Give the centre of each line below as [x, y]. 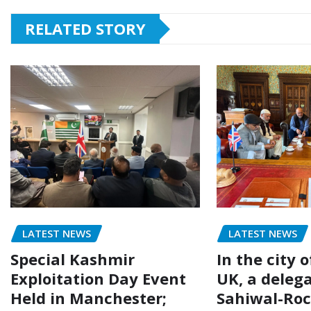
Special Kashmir [73, 259]
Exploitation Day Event [98, 278]
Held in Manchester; [89, 297]
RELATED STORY [85, 29]
